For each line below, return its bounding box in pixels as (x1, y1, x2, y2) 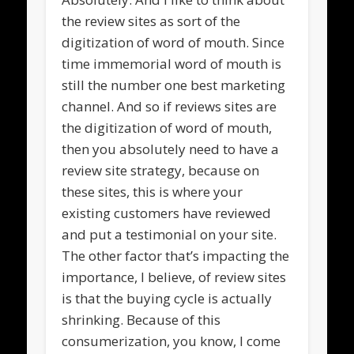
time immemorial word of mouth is (62, 54, 282, 73)
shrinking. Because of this (62, 310, 221, 329)
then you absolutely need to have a (62, 139, 280, 158)
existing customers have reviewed (62, 203, 272, 222)
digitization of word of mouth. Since (62, 32, 285, 51)
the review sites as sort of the (62, 11, 241, 30)
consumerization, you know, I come (62, 331, 281, 350)
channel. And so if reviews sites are (62, 96, 277, 115)
